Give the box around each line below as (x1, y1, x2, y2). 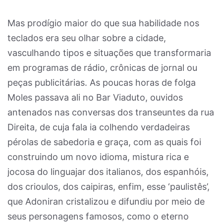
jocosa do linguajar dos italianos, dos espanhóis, (7, 166, 209, 177)
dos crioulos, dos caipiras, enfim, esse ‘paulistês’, (7, 181, 210, 192)
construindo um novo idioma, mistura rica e (7, 152, 189, 162)
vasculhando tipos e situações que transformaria (7, 48, 211, 58)
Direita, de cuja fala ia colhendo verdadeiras (7, 122, 190, 132)
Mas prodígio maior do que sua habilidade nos (7, 18, 199, 28)
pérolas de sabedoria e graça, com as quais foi (7, 137, 201, 147)
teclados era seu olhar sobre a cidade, (7, 33, 166, 43)
